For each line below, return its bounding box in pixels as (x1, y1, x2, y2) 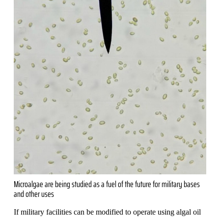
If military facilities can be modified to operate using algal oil (14, 207, 201, 216)
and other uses (14, 187, 54, 201)
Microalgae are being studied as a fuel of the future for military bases (14, 177, 200, 191)
